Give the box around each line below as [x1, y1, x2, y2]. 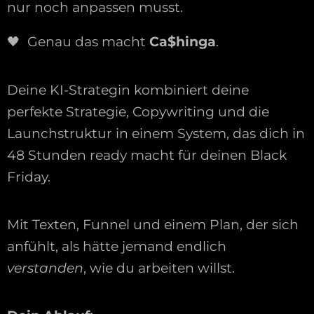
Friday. [7, 168, 54, 185]
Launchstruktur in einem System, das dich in [7, 125, 305, 142]
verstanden [7, 259, 83, 276]
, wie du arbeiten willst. [83, 259, 235, 276]
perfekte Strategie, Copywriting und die [7, 103, 269, 120]
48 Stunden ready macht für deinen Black [7, 146, 287, 163]
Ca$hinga [149, 34, 216, 50]
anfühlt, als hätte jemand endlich [7, 238, 226, 254]
